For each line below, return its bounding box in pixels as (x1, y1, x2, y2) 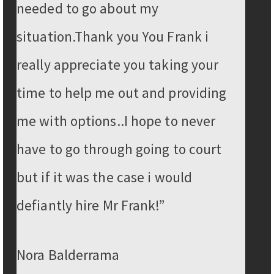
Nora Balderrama (17, 245, 120, 264)
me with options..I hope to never (17, 111, 216, 130)
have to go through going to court (17, 139, 222, 158)
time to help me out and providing (17, 83, 227, 102)
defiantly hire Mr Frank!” (17, 196, 165, 214)
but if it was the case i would (17, 168, 193, 186)
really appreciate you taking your (17, 55, 219, 73)
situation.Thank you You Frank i (17, 27, 209, 45)
